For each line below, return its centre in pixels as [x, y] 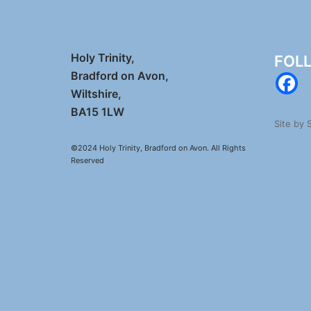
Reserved [87, 160]
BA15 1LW [98, 111]
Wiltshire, [96, 93]
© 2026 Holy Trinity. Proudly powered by [182, 295]
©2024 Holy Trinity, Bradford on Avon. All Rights [158, 148]
